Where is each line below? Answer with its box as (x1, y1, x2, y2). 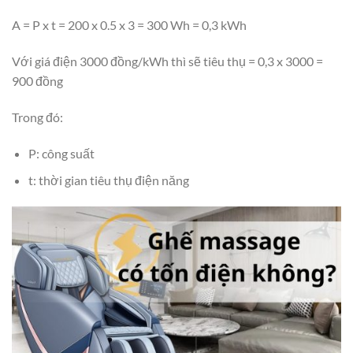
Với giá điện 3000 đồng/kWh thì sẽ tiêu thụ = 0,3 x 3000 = (12, 54, 323, 69)
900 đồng (12, 73, 63, 89)
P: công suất (28, 145, 95, 161)
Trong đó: (12, 109, 65, 124)
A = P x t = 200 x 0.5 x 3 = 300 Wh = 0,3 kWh (12, 17, 249, 33)
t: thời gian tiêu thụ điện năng (28, 173, 189, 188)
